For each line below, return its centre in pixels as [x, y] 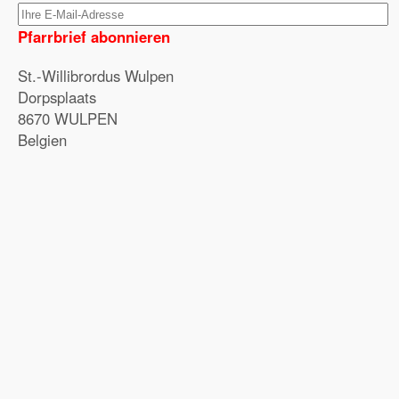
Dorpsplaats [57, 97]
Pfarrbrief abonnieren [94, 37]
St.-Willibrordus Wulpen [96, 76]
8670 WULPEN [68, 118]
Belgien [42, 140]
